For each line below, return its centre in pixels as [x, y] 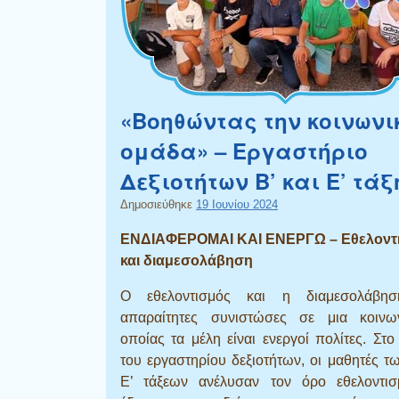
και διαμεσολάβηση [187, 260]
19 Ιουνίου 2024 [237, 204]
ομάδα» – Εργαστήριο [244, 150]
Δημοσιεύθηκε [158, 204]
